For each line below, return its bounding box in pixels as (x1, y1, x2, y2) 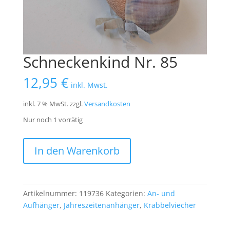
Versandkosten (84, 100, 130, 109)
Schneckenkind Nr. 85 (23, 51, 178, 73)
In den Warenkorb (34, 144, 120, 158)
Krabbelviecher (143, 200, 196, 210)
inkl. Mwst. (70, 80, 108, 90)
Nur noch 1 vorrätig (23, 115, 83, 125)
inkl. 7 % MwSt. (23, 100, 68, 109)
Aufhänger (23, 200, 60, 210)
